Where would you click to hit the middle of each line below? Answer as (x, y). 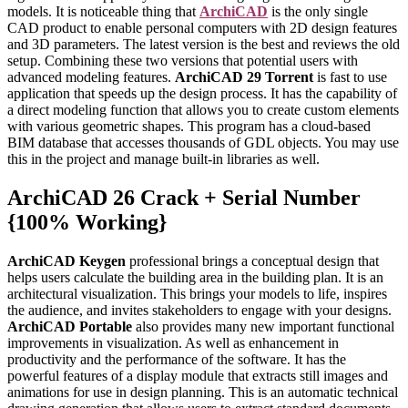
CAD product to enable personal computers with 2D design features (202, 27)
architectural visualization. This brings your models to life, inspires (197, 293)
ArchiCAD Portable (70, 326)
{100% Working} (87, 222)
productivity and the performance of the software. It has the (177, 359)
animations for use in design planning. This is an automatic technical (203, 392)
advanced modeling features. (91, 76)
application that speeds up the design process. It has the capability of (202, 93)
